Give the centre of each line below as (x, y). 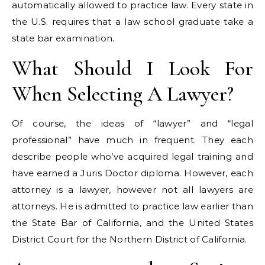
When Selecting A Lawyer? (123, 94)
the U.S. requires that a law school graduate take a (132, 22)
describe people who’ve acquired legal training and (132, 156)
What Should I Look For (132, 68)
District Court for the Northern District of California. (130, 239)
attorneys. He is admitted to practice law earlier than (132, 206)
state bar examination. (63, 38)
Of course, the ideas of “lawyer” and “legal (132, 123)
